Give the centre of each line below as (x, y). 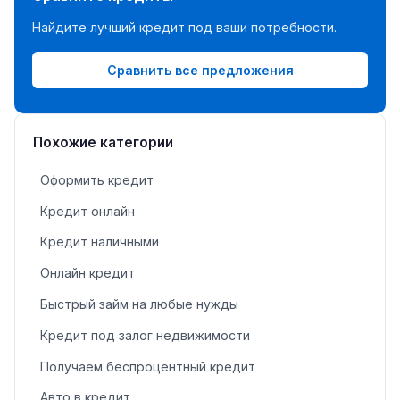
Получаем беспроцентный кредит (148, 366)
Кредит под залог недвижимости (145, 335)
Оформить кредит (97, 179)
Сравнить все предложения (200, 70)
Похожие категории (103, 143)
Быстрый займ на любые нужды (139, 304)
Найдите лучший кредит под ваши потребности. (184, 28)
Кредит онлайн (87, 211)
